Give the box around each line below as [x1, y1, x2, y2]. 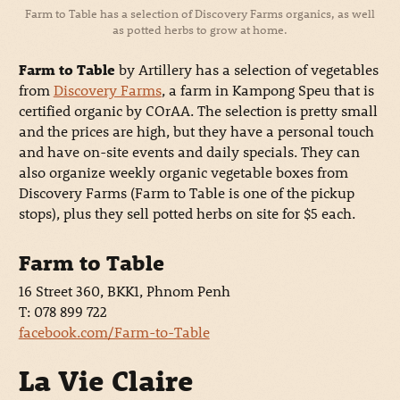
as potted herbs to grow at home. [112, 21, 287, 37]
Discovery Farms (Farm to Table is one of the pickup [18, 183, 354, 203]
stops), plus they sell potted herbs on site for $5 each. [18, 204, 355, 223]
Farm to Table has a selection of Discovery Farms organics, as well [25, 5, 375, 21]
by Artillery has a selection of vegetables [114, 60, 379, 79]
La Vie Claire [18, 362, 194, 398]
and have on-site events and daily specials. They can [18, 142, 360, 162]
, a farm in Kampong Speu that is [161, 80, 374, 100]
